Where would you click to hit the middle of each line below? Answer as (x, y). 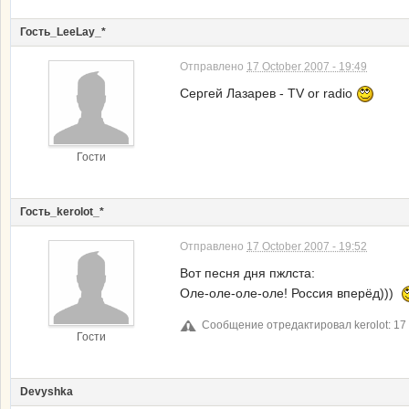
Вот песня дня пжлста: (247, 273)
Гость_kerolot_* (62, 212)
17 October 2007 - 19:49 (307, 67)
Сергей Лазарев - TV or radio (268, 93)
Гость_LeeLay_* (63, 32)
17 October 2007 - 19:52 (307, 246)
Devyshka (47, 392)
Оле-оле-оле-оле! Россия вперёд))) (290, 293)
